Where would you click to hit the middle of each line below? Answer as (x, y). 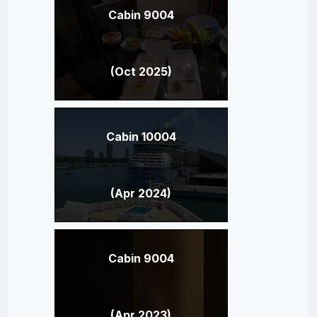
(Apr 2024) (141, 193)
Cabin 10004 (141, 136)
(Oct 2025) (141, 71)
